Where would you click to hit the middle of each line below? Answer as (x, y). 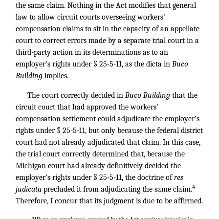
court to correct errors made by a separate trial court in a (107, 41)
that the (185, 95)
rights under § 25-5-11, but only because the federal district (109, 131)
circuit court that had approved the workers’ (87, 107)
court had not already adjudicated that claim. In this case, (108, 142)
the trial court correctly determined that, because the (100, 154)
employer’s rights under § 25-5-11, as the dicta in (94, 64)
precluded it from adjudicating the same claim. (118, 189)
